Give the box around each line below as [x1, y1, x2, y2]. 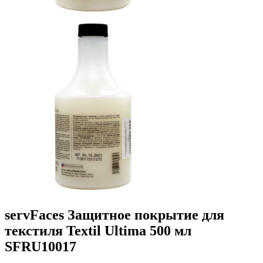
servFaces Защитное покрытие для [5, 207, 224, 223]
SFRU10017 [5, 239, 76, 255]
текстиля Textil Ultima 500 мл [5, 223, 191, 239]
